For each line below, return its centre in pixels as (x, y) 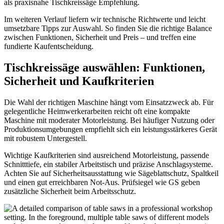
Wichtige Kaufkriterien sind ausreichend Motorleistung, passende (106, 155)
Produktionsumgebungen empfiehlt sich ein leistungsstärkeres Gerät (110, 129)
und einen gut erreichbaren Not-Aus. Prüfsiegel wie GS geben (102, 182)
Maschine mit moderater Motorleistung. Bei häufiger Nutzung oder (109, 120)
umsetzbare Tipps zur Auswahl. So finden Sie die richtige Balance (108, 28)
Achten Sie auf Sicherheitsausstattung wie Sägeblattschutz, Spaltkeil (111, 173)
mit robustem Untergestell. (45, 138)
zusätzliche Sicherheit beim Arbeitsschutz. (70, 191)
